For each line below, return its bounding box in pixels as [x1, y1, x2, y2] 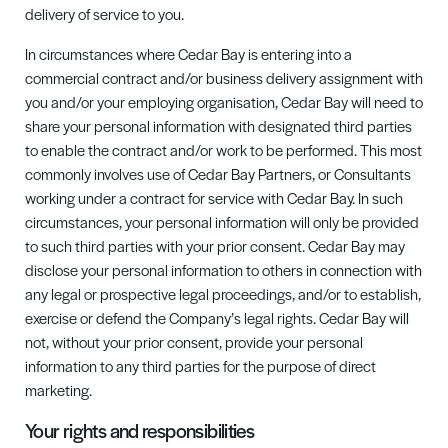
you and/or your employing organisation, [25, 91, 281, 112]
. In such [352, 187, 403, 208]
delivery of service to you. [25, 3, 184, 24]
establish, [357, 283, 421, 304]
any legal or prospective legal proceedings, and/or [25, 283, 344, 304]
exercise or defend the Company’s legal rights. [25, 307, 316, 328]
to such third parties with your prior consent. [25, 235, 305, 256]
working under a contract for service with [25, 187, 287, 208]
